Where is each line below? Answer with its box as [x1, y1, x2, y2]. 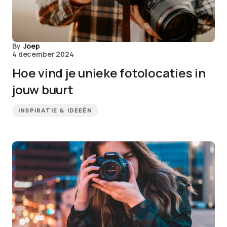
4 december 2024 [12, 49, 74, 59]
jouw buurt [12, 81, 73, 98]
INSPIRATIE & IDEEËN [18, 106, 92, 115]
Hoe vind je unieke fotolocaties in [12, 64, 206, 81]
